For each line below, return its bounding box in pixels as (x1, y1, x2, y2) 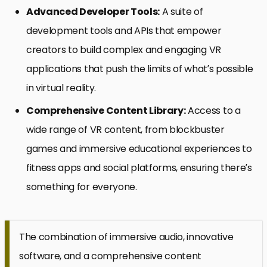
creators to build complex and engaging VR (26, 43, 221, 57)
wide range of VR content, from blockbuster (26, 123, 225, 137)
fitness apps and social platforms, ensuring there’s (26, 161, 252, 175)
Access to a (185, 104, 241, 118)
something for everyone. (26, 180, 137, 194)
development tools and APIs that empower (26, 24, 222, 38)
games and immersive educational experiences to (26, 142, 252, 156)
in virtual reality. (26, 81, 96, 95)
